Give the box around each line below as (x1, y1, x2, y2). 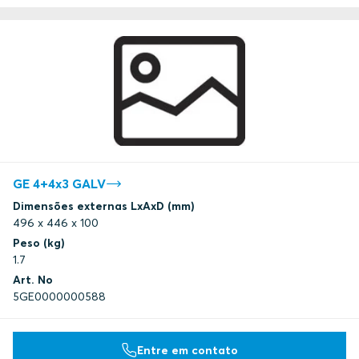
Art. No (13, 272, 53, 288)
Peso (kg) (13, 236, 65, 251)
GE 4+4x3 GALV (13, 175, 106, 192)
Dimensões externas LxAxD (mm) (13, 199, 195, 214)
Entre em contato (137, 342, 238, 357)
